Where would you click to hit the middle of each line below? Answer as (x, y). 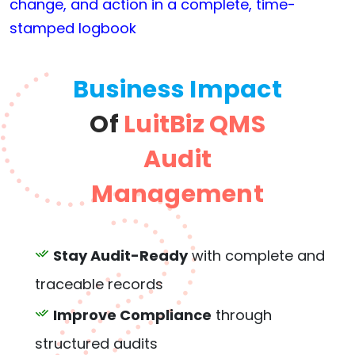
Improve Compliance (132, 315)
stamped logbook (73, 29)
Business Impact (177, 90)
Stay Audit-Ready (120, 256)
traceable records (99, 284)
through (242, 315)
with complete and (256, 256)
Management (177, 195)
